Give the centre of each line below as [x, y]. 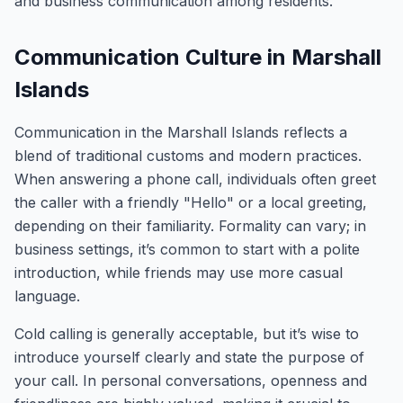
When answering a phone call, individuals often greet [195, 179]
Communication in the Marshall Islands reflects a [181, 132]
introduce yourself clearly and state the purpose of [189, 357]
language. [47, 296]
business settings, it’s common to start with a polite [187, 249]
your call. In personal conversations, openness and [191, 381]
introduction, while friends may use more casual [179, 273]
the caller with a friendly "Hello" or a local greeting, [191, 202]
